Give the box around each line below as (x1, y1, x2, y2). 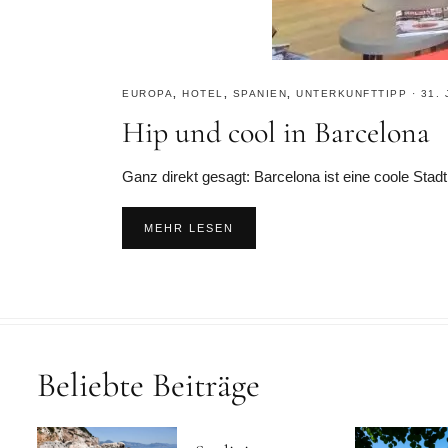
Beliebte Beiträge (37, 365, 260, 406)
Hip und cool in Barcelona (122, 114, 430, 151)
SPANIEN (232, 88, 287, 99)
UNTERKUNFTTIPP (296, 88, 407, 99)
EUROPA (122, 88, 173, 99)
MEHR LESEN (144, 222, 234, 234)
